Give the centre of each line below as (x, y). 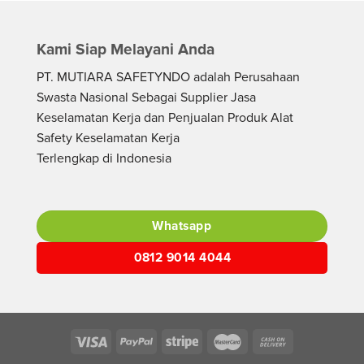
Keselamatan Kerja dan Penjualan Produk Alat (165, 117)
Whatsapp (182, 226)
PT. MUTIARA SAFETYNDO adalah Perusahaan (168, 77)
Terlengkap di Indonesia (104, 158)
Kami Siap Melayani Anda (126, 50)
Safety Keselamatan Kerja (108, 138)
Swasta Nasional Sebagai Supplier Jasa (146, 97)
